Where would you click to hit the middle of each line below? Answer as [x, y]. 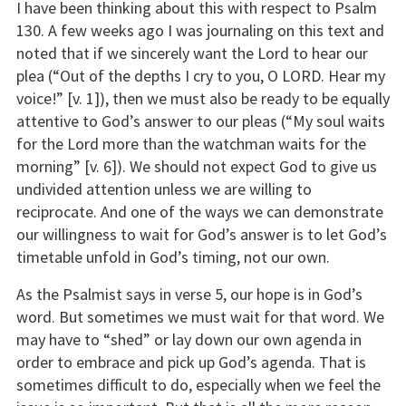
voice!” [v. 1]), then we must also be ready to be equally [203, 99]
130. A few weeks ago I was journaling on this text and [200, 31]
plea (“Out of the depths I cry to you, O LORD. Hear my [200, 76]
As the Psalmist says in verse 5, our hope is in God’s [189, 295]
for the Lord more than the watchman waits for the [191, 144]
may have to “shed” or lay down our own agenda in [188, 340]
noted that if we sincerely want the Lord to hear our [192, 53]
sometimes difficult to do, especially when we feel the [198, 385]
